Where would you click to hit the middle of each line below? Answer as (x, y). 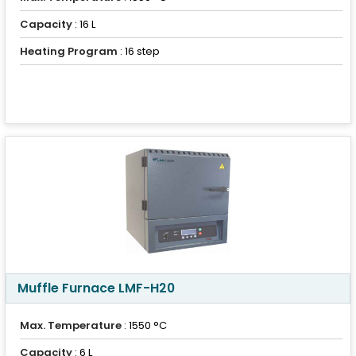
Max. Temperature (71, 325)
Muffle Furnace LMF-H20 (96, 288)
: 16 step (139, 51)
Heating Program (69, 51)
